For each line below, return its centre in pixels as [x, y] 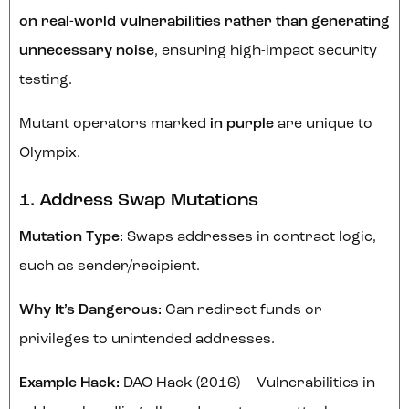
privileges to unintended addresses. [147, 340]
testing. [46, 81]
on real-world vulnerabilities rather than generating [204, 22]
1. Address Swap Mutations [141, 201]
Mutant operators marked [115, 125]
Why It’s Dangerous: [90, 311]
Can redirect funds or [242, 311]
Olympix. [50, 154]
